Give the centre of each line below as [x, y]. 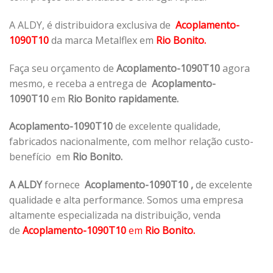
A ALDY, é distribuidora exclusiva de [92, 25]
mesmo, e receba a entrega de [80, 83]
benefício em [41, 157]
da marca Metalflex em [102, 40]
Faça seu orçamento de [63, 68]
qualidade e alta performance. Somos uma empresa [126, 200]
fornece [65, 185]
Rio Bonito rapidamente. [124, 98]
